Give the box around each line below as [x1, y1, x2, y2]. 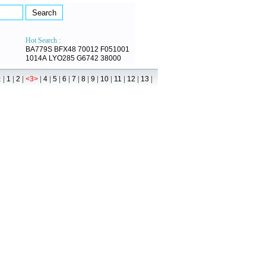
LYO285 [49, 54, 75, 62]
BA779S [26, 45, 52, 53]
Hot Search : [26, 36, 61, 45]
